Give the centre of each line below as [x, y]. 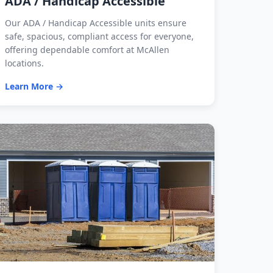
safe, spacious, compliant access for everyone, [99, 36]
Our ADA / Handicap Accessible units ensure [96, 23]
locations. [24, 63]
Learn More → [34, 86]
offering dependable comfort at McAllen [87, 49]
